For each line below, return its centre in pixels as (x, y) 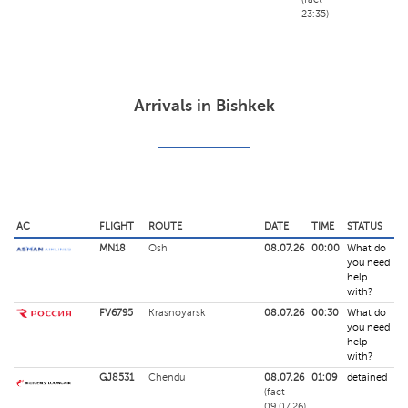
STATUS (365, 226)
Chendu (167, 377)
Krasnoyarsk (177, 313)
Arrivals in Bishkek (204, 106)
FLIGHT (117, 226)
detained (367, 377)
